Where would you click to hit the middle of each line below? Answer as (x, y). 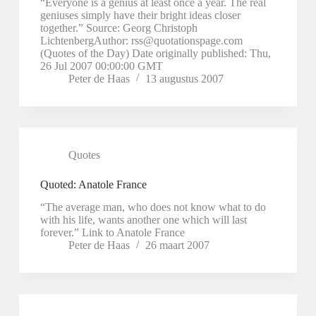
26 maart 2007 (177, 245)
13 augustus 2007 (184, 78)
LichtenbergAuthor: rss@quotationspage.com (141, 40)
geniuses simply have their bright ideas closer (140, 15)
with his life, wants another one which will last (143, 220)
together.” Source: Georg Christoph (119, 28)
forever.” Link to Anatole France (112, 233)
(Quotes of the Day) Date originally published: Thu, (155, 53)
